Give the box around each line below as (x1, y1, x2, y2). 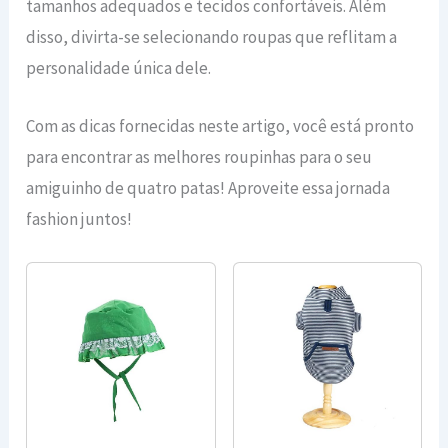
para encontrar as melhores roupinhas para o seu (26, 145, 373, 168)
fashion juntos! (26, 207, 133, 230)
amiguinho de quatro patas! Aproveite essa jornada (26, 176, 391, 199)
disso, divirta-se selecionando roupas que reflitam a (26, 25, 398, 48)
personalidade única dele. (26, 56, 212, 79)
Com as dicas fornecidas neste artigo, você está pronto (26, 114, 415, 137)
